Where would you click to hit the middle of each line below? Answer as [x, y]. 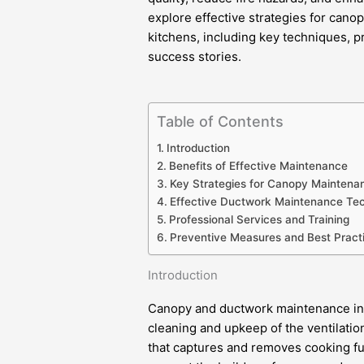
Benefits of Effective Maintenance [258, 166]
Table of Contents [221, 121]
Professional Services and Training [259, 219]
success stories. [195, 56]
